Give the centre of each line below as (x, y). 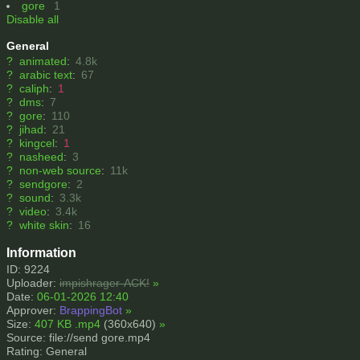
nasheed (41, 157)
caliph (34, 89)
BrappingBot (91, 311)
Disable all (33, 20)
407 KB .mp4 (67, 324)
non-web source (60, 171)
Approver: (33, 311)
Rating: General (47, 352)
